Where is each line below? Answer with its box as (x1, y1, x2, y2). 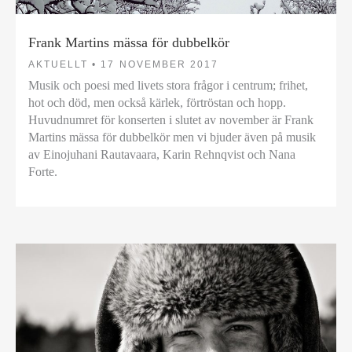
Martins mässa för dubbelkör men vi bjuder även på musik (28, 130, 316, 144)
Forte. (28, 164, 57, 178)
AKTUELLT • (28, 58, 97, 70)
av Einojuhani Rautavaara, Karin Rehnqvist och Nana (28, 147, 295, 161)
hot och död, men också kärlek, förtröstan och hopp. (28, 95, 286, 109)
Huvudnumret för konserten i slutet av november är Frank (28, 112, 313, 126)
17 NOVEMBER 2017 (101, 58, 219, 70)
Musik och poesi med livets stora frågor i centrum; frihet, (28, 78, 308, 92)
